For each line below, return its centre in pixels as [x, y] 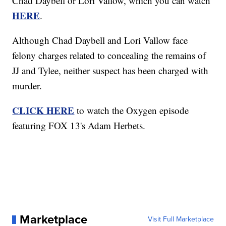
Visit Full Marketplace [181, 219]
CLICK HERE [43, 110]
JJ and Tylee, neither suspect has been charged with [110, 71]
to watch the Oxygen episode [132, 110]
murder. [27, 86]
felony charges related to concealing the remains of [109, 55]
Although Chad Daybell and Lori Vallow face [100, 40]
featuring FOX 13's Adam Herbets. [79, 126]
